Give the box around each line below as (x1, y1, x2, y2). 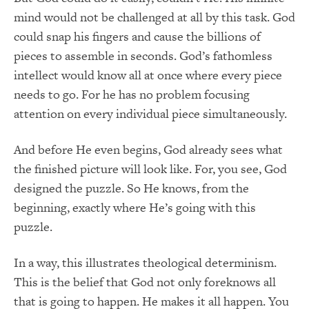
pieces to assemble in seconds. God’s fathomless (14, 47, 272, 65)
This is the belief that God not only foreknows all (14, 273, 276, 291)
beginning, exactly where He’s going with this (14, 199, 256, 217)
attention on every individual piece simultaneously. (14, 105, 287, 123)
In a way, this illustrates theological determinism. (14, 254, 277, 272)
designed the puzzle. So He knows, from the (14, 179, 249, 197)
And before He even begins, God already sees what (14, 141, 283, 159)
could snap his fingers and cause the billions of (14, 28, 261, 46)
